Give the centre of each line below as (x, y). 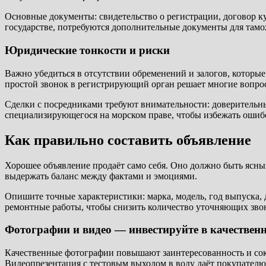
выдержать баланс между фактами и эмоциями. (101, 176)
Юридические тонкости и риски (87, 50)
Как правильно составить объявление (128, 140)
